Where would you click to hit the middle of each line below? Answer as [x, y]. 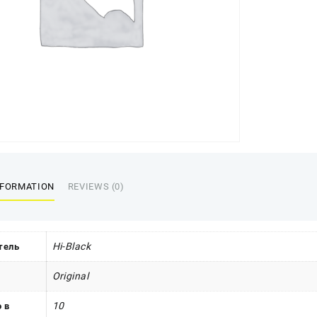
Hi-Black [71, 247]
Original [70, 276]
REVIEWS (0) [96, 186]
